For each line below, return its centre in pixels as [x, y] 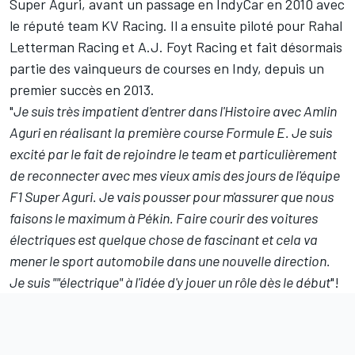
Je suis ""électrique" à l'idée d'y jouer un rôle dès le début [170, 282]
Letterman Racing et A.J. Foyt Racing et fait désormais [176, 46]
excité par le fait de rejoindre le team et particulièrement [173, 153]
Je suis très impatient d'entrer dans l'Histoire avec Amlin [175, 111]
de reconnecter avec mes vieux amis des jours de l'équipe [175, 175]
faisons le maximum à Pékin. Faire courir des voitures [164, 218]
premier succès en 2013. [82, 89]
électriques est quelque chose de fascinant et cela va [164, 239]
